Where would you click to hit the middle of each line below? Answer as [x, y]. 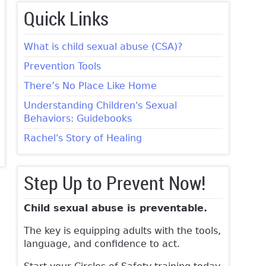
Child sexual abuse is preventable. [115, 208]
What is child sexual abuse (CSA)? [103, 47]
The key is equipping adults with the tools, [122, 231]
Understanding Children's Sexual [100, 106]
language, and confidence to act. [102, 244]
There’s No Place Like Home [90, 86]
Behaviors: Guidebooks [77, 119]
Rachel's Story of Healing [83, 138]
